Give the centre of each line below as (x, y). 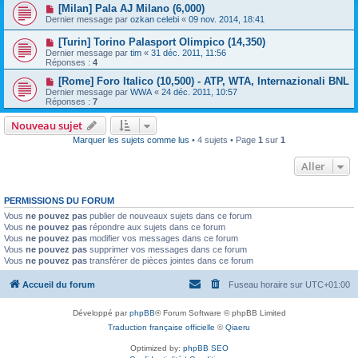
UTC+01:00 (328, 285)
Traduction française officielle (161, 328)
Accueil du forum (59, 285)
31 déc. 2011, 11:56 (189, 52)
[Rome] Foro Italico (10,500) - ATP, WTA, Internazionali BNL (203, 81)
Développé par (101, 313)
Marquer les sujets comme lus (131, 139)
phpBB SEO (205, 348)
